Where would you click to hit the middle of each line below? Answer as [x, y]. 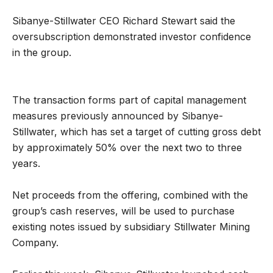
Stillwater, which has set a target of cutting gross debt [136, 132]
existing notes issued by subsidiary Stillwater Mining [131, 227]
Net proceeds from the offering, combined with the [130, 195]
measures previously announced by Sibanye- [118, 116]
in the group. [42, 53]
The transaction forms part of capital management [129, 100]
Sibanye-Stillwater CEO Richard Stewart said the [124, 21]
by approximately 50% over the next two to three [127, 148]
